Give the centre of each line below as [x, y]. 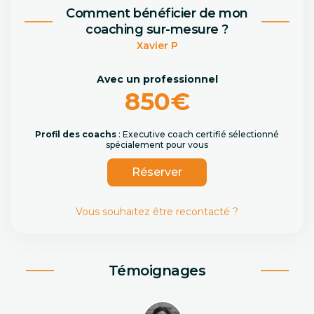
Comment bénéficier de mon [157, 13]
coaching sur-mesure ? [157, 29]
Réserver [157, 172]
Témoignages [157, 271]
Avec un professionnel [157, 79]
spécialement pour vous [157, 145]
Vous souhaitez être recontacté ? [157, 212]
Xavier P [157, 46]
